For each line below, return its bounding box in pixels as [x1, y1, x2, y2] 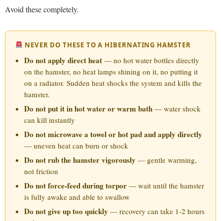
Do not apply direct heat [24, 54, 102, 66]
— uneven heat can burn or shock [24, 140, 128, 150]
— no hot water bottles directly [102, 55, 199, 65]
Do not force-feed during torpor [24, 180, 127, 191]
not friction [24, 166, 58, 176]
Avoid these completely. [5, 4, 79, 15]
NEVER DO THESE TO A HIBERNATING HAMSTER [22, 40, 191, 49]
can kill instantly [24, 114, 75, 125]
